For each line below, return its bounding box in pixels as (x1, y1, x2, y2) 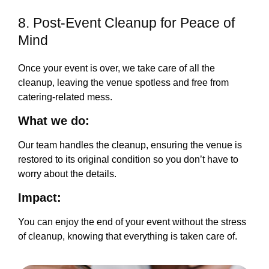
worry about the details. (18, 168, 210, 179)
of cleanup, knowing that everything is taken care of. (18, 231, 237, 242)
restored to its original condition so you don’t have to (18, 154, 238, 165)
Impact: (18, 191, 202, 205)
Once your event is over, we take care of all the (18, 62, 215, 73)
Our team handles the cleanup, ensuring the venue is (18, 139, 242, 150)
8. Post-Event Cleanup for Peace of (18, 14, 235, 31)
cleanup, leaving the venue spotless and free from (18, 77, 229, 88)
